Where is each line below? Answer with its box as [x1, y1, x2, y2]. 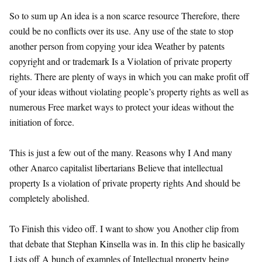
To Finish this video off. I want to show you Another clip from [9, 222, 239, 235]
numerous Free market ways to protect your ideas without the [9, 100, 234, 113]
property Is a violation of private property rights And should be [9, 176, 240, 189]
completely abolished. [9, 191, 89, 204]
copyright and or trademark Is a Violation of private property [9, 54, 232, 67]
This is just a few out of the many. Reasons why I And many [9, 146, 232, 158]
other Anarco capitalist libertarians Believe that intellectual [9, 161, 223, 174]
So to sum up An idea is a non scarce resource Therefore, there [9, 9, 240, 22]
